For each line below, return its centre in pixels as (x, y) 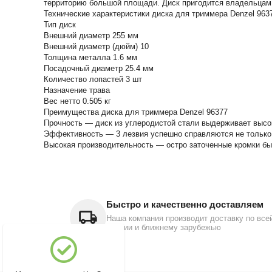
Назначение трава (77, 90)
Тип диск (60, 25)
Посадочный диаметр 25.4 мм (99, 68)
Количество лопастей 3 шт (93, 79)
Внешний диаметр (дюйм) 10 (96, 46)
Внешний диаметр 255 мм (91, 36)
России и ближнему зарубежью (163, 227)
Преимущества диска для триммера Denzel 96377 (136, 112)
